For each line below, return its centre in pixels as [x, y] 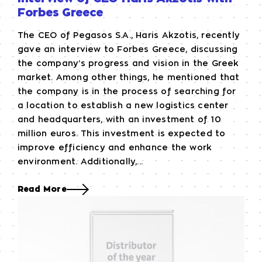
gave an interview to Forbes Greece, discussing [128, 49]
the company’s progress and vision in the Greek [128, 63]
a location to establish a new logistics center [123, 106]
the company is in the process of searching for [127, 92]
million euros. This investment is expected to [122, 134]
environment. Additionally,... [80, 162]
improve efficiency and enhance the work [115, 148]
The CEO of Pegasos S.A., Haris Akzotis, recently [129, 35]
